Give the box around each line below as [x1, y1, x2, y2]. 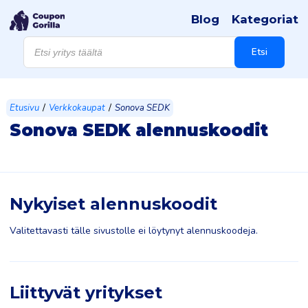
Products [23, 34, 61, 47]
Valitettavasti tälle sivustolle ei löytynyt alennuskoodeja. [10, 224, 258, 237]
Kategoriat [232, 12, 298, 26]
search [23, 43, 52, 56]
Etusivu [10, 102, 39, 114]
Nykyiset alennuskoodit [10, 194, 217, 214]
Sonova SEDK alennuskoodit [10, 120, 268, 140]
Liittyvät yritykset [10, 283, 162, 302]
